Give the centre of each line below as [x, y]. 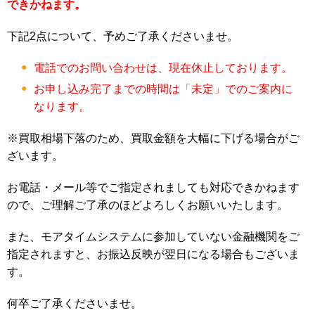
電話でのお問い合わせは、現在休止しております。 [163, 68]
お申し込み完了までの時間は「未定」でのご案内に [163, 89]
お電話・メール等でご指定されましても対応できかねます [153, 187]
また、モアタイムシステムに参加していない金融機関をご [153, 237]
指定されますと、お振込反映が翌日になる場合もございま [153, 254]
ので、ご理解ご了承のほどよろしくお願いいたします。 [148, 205]
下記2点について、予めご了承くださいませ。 [123, 36]
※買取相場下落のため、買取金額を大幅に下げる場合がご [153, 138]
